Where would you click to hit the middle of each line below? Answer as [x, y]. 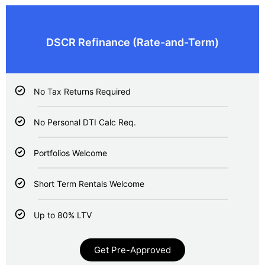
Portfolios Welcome [71, 153]
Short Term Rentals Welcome [89, 184]
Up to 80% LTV [63, 215]
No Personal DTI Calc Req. [85, 122]
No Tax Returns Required [83, 92]
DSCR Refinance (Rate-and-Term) [132, 43]
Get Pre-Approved [132, 250]
